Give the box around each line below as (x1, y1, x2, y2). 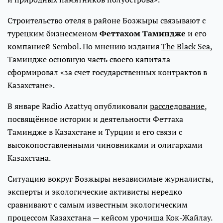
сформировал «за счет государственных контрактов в (7, 67, 207, 78)
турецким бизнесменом (7, 28, 100, 39)
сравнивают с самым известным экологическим (7, 199, 188, 211)
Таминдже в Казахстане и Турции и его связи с (7, 126, 182, 138)
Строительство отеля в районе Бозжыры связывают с (7, 15, 206, 26)
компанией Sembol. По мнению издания (7, 41, 161, 52)
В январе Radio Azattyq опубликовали (7, 101, 150, 112)
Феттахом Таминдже (100, 28, 186, 39)
